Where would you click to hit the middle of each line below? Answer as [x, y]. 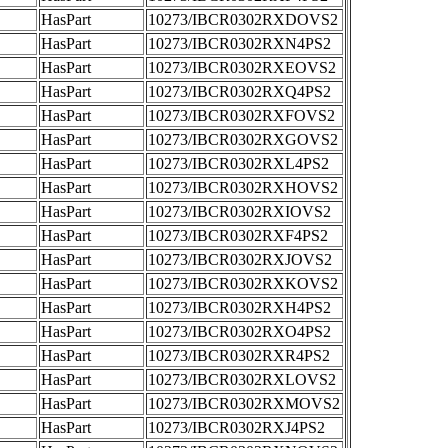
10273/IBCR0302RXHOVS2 [243, 187]
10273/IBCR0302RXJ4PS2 [236, 427]
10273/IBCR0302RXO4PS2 [239, 331]
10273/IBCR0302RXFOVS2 [241, 115]
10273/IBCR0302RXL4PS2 [238, 163]
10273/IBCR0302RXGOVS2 [243, 139]
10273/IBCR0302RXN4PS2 [239, 43]
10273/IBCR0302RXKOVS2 [243, 283]
